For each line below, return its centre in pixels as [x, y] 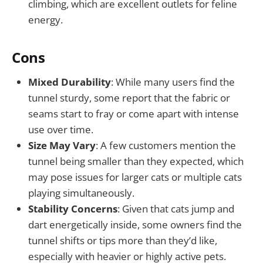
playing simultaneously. [81, 193]
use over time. [61, 129]
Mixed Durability [70, 82]
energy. [45, 19]
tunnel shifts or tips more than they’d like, [123, 240]
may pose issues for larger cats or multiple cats [135, 177]
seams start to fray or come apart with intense [134, 113]
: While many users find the [173, 82]
